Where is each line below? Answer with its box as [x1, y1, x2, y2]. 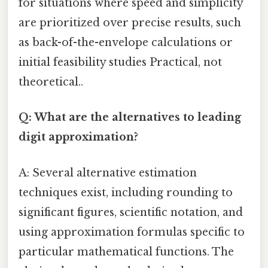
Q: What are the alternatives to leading [19, 111, 241, 124]
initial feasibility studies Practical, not [19, 56, 222, 69]
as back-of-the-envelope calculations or [19, 36, 233, 50]
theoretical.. [19, 75, 83, 89]
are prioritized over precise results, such [19, 16, 241, 30]
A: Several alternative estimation [19, 166, 197, 179]
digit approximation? [19, 130, 138, 144]
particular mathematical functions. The [19, 245, 234, 258]
